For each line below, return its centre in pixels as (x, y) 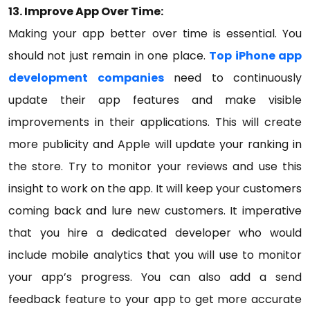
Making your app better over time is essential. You (155, 34)
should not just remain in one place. (109, 56)
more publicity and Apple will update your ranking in (155, 144)
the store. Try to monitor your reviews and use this (155, 166)
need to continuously (232, 78)
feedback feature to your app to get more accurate (155, 299)
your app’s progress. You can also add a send (155, 277)
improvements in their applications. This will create (155, 122)
